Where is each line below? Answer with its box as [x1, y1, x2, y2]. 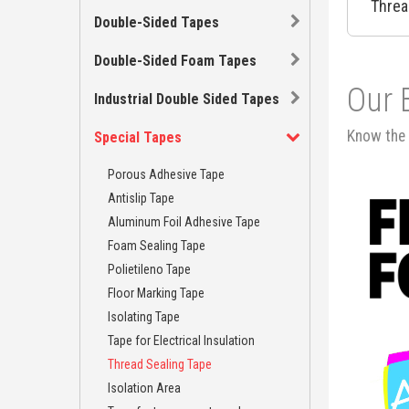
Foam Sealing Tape [108, 238, 205, 253]
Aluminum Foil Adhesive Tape [108, 215, 260, 229]
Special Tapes [94, 129, 182, 146]
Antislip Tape [108, 191, 174, 205]
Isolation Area [108, 381, 181, 395]
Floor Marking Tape [108, 286, 204, 300]
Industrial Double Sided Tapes [94, 90, 279, 108]
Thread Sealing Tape [108, 357, 212, 372]
